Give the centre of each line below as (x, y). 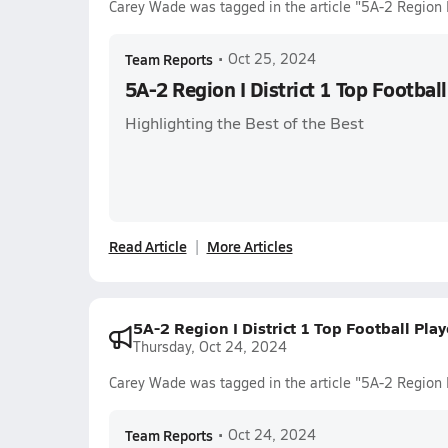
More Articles (249, 246)
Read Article (147, 246)
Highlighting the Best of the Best (244, 122)
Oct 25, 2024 (271, 58)
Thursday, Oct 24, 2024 (209, 346)
